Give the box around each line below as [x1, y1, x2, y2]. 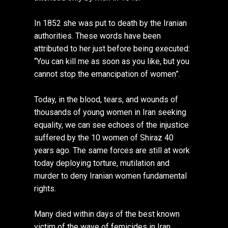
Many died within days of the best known [34, 209, 180, 219]
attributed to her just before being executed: [34, 44, 190, 54]
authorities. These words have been [34, 31, 161, 41]
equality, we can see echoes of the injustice [34, 120, 189, 130]
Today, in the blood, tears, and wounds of [34, 95, 179, 105]
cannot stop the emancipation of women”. [34, 69, 181, 79]
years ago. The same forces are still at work [34, 146, 190, 156]
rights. [34, 184, 56, 194]
